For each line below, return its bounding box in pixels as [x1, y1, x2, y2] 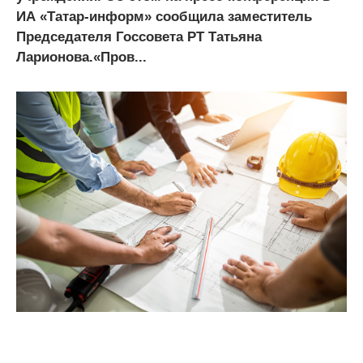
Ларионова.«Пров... [16, 49, 147, 65]
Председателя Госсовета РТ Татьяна [16, 28, 262, 45]
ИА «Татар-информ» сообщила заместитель [16, 8, 312, 24]
